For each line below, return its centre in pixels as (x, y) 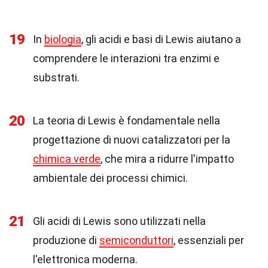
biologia (63, 39)
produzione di (66, 240)
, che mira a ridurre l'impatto (167, 159)
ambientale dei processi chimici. (110, 178)
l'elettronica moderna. (85, 259)
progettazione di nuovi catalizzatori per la (132, 140)
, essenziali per (209, 240)
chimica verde (67, 159)
